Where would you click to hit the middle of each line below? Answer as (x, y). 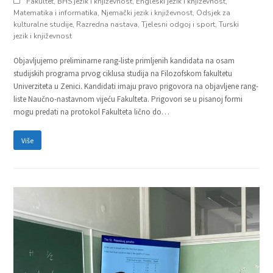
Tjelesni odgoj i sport (179, 25)
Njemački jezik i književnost (147, 13)
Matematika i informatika (56, 13)
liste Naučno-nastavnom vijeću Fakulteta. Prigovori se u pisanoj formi (128, 99)
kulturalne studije (43, 25)
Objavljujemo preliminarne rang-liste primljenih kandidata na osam (124, 61)
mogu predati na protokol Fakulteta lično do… (92, 112)
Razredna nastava (107, 25)
